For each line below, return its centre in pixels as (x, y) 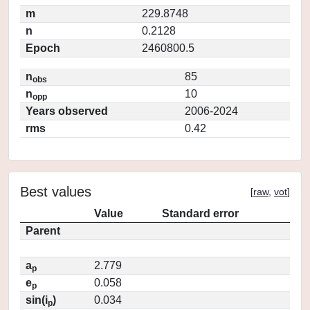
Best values (56, 192)
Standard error (200, 213)
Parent (43, 231)
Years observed (67, 111)
